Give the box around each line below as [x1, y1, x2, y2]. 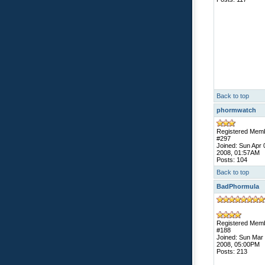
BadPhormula [216, 183, 259, 190]
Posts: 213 [216, 248, 247, 255]
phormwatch [216, 106, 256, 114]
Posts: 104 [216, 156, 247, 163]
